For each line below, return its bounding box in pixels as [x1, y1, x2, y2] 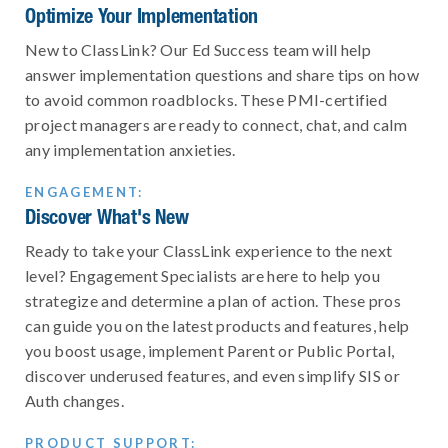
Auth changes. [25, 391, 124, 411]
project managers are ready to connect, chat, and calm [25, 115, 407, 135]
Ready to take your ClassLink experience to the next [25, 241, 393, 261]
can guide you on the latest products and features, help [25, 316, 410, 336]
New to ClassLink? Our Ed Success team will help [25, 40, 372, 60]
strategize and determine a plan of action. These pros [25, 291, 401, 311]
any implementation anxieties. [25, 140, 236, 160]
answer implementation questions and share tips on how [25, 65, 419, 85]
